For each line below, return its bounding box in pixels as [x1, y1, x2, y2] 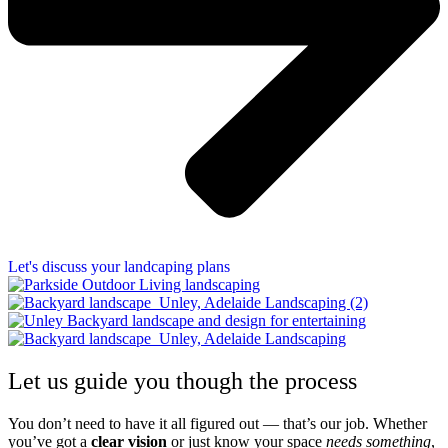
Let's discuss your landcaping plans [8, 257, 230, 275]
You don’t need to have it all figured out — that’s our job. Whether [8, 414, 427, 432]
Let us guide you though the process [8, 367, 357, 394]
